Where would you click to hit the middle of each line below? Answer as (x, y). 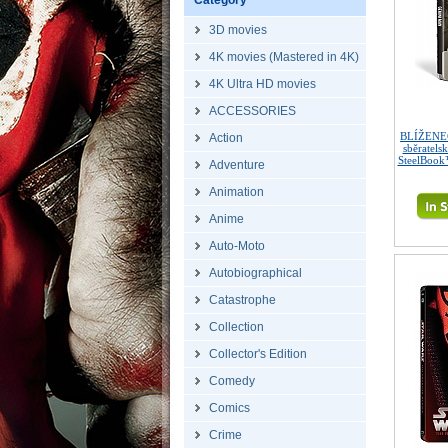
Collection (236, 327)
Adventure (237, 165)
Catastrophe (242, 300)
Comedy (232, 381)
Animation (236, 192)
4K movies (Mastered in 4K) (284, 57)
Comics (229, 408)
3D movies (238, 30)
